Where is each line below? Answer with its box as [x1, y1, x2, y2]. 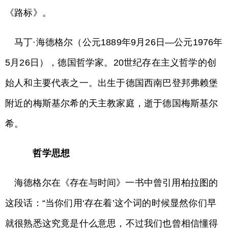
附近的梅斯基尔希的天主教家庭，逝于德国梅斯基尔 [5, 98, 218, 108]
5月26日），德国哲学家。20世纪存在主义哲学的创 [5, 58, 216, 68]
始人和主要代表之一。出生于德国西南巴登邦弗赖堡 [5, 78, 218, 88]
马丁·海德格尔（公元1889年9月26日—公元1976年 [14, 37, 223, 47]
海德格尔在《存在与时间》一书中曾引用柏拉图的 [14, 178, 218, 188]
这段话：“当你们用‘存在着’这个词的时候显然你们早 [5, 198, 216, 208]
